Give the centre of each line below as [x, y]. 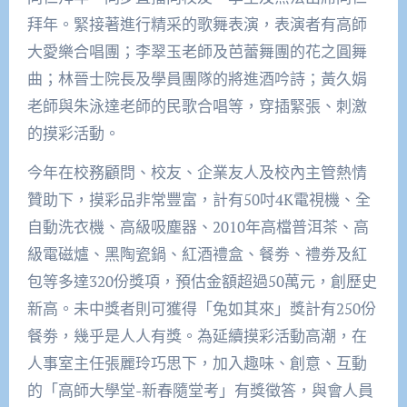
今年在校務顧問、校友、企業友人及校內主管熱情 [197, 173]
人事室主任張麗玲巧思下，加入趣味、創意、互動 [197, 363]
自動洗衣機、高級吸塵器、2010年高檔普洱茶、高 [198, 227]
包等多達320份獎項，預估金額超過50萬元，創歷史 [202, 282]
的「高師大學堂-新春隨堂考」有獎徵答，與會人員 [200, 391]
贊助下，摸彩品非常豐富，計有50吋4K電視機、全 [199, 200]
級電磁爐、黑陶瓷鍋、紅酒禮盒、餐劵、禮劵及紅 [197, 254]
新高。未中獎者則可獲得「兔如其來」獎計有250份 [201, 309]
